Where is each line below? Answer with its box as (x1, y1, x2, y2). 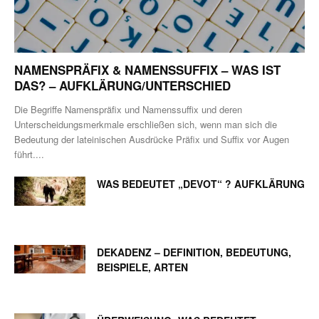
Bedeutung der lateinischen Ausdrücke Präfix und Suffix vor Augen (14, 132, 289, 146)
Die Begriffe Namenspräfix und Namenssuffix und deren (14, 102, 242, 116)
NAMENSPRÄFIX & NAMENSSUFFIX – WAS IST (14, 61, 281, 78)
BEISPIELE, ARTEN (97, 259, 188, 274)
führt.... (14, 147, 44, 161)
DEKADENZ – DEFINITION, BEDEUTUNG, (97, 244, 291, 259)
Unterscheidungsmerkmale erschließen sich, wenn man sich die (14, 117, 277, 131)
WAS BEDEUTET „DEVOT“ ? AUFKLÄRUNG (97, 176, 305, 191)
